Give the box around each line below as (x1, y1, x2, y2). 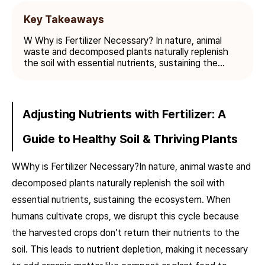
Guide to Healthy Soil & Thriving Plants (22, 132, 238, 146)
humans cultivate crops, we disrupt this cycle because (12, 211, 239, 222)
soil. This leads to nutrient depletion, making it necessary (12, 244, 248, 255)
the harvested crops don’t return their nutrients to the (12, 227, 240, 238)
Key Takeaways (24, 13, 104, 25)
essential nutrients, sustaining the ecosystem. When (12, 194, 231, 205)
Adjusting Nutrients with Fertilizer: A (22, 107, 226, 121)
